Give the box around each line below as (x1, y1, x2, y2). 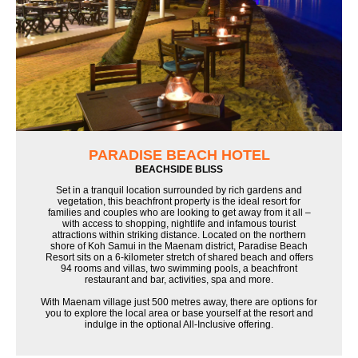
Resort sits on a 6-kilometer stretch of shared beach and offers (45, 252, 313, 263)
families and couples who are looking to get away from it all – (47, 207, 311, 218)
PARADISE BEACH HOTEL (88, 147, 270, 163)
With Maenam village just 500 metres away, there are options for (41, 296, 317, 308)
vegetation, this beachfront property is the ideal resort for (58, 196, 300, 207)
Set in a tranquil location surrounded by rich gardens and (56, 185, 302, 196)
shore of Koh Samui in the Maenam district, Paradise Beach (50, 241, 308, 252)
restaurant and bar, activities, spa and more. (85, 274, 273, 285)
